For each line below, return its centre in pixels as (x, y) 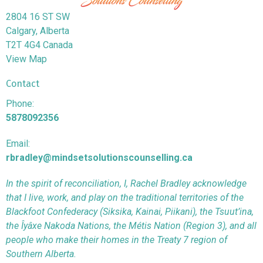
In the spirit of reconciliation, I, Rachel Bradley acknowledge (126, 183)
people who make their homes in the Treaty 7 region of (117, 240)
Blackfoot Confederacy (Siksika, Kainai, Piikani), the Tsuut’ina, (130, 211)
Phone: (20, 103)
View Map (26, 59)
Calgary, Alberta (38, 31)
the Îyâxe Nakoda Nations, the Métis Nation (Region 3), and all (131, 225)
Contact (23, 84)
